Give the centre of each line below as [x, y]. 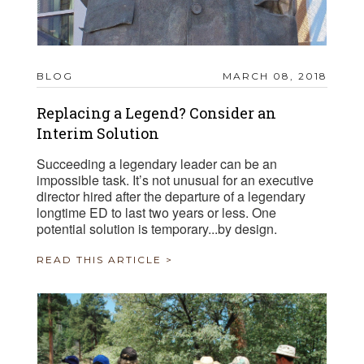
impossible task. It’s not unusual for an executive [175, 180]
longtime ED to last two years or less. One [156, 213]
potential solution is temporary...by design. [157, 229]
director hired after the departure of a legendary [171, 197]
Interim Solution [98, 134]
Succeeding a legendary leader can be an [157, 164]
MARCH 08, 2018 [275, 76]
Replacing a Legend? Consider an [156, 113]
